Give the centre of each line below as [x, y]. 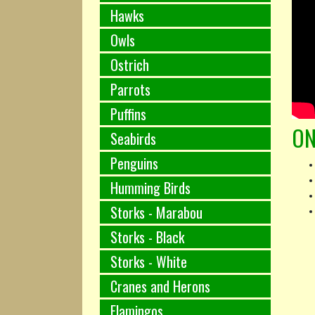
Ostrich [130, 64]
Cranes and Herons [160, 286]
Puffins [128, 114]
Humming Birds [150, 187]
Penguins [134, 163]
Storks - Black [147, 237]
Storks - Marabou [156, 212]
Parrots [130, 89]
